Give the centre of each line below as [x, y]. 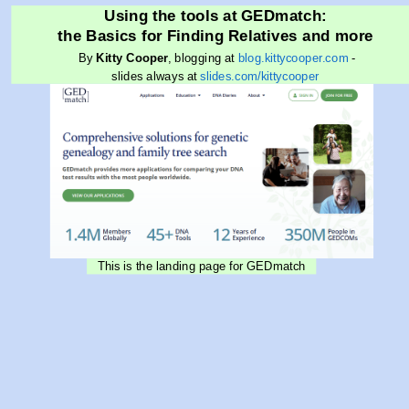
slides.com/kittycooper [260, 76]
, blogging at [203, 58]
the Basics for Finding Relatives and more [215, 36]
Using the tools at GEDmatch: [215, 16]
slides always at [156, 76]
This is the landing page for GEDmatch [201, 267]
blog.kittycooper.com [293, 58]
